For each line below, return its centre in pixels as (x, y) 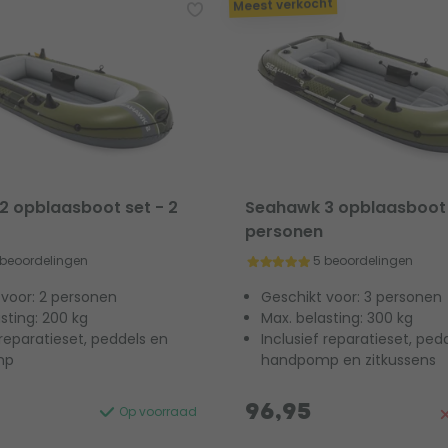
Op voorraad (157, 411)
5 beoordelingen (363, 260)
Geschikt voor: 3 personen (352, 296)
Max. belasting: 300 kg (337, 317)
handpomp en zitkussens (349, 359)
